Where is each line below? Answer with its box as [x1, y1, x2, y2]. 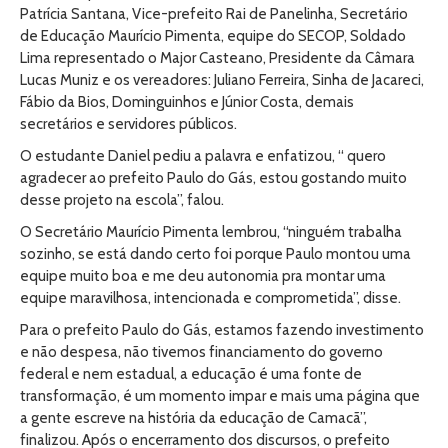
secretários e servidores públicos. [20, 115, 240, 133]
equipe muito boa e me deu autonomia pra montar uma [20, 267, 386, 285]
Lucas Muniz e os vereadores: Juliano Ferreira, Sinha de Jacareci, [20, 71, 424, 89]
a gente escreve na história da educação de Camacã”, [20, 409, 367, 427]
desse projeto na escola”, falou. [20, 191, 224, 209]
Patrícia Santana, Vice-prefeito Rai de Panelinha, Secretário [20, 5, 408, 23]
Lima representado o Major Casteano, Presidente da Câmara [20, 49, 415, 67]
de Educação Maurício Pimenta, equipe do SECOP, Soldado [20, 27, 406, 45]
